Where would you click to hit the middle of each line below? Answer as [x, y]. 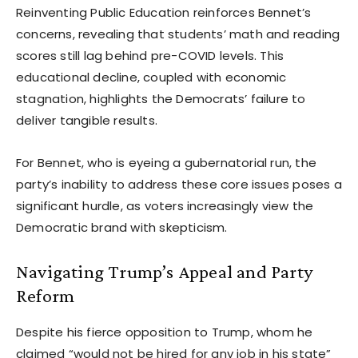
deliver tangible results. [87, 120]
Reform [46, 295]
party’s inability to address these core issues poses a [179, 184]
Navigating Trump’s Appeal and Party [165, 271]
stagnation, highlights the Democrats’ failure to [161, 98]
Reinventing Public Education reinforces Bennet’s [164, 12]
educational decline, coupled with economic [151, 77]
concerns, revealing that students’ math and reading [178, 34]
